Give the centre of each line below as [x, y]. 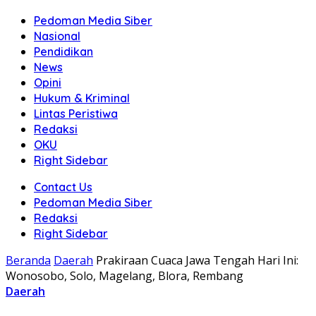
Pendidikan [63, 51]
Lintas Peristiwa [76, 114]
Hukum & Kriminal [82, 98]
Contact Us [63, 187]
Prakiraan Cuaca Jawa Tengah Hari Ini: [197, 260]
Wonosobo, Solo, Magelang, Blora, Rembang [124, 276]
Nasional [57, 36]
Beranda [28, 260]
